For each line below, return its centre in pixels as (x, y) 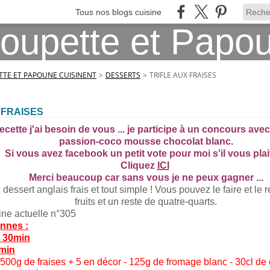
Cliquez (139, 165)
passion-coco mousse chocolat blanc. (146, 141)
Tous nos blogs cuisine (118, 12)
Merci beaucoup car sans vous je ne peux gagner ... (146, 177)
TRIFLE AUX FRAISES (183, 75)
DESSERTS (123, 75)
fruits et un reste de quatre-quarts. (146, 202)
